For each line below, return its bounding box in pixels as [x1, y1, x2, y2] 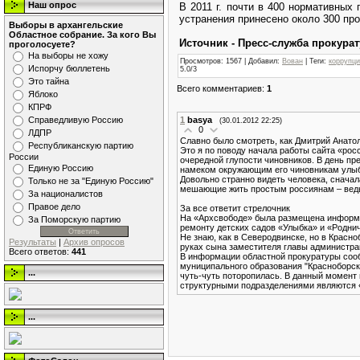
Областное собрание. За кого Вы [9, 30, 156, 39]
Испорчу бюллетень [28, 63, 110, 73]
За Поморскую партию [28, 215, 121, 224]
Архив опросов [63, 237, 125, 247]
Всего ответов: [9, 247, 72, 256]
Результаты [9, 237, 56, 247]
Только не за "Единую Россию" [28, 176, 153, 186]
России [9, 152, 39, 162]
